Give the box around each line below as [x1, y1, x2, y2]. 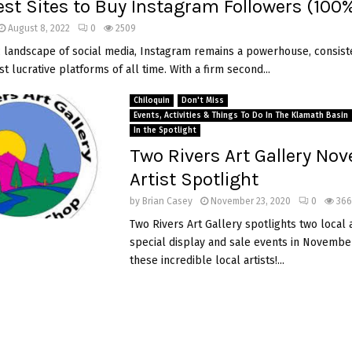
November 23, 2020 [210, 195, 291, 207]
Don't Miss [181, 95, 224, 105]
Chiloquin [133, 95, 170, 105]
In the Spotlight [133, 125, 196, 135]
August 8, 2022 [8, 22, 70, 34]
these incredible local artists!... [129, 253, 284, 267]
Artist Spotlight [129, 167, 258, 190]
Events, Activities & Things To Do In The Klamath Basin [133, 110, 348, 120]
